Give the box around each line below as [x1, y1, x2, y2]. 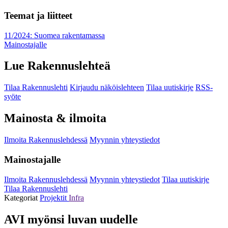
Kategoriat [4, 193, 40, 202]
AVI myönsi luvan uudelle [4, 212, 138, 226]
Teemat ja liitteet [4, 10, 72, 21]
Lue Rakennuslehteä [4, 59, 110, 73]
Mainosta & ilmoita [4, 111, 106, 125]
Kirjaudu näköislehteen [70, 83, 144, 92]
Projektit [40, 193, 69, 202]
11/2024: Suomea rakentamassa [4, 31, 105, 40]
